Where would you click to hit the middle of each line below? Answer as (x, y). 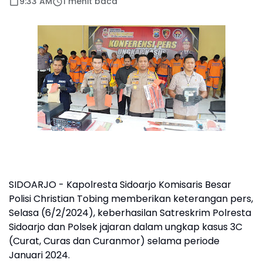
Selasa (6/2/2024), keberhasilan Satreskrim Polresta (130, 213)
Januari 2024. (39, 255)
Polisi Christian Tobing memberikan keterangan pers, (131, 199)
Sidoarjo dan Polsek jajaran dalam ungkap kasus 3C (126, 227)
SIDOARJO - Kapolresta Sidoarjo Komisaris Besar (120, 185)
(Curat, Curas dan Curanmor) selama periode (114, 241)
